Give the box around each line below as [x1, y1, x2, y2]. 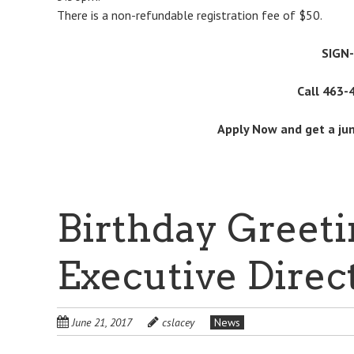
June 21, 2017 [72, 315, 132, 330]
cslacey [162, 315, 194, 330]
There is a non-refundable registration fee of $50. [57, 7, 322, 23]
